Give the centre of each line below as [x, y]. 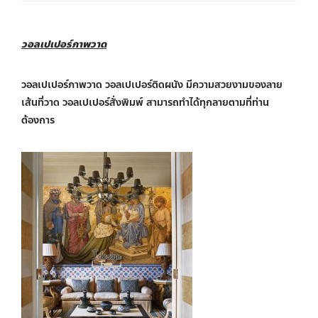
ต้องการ [38, 120]
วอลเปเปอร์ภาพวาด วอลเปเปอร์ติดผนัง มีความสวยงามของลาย [152, 85]
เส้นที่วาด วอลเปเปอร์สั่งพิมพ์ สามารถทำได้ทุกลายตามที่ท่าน [145, 103]
